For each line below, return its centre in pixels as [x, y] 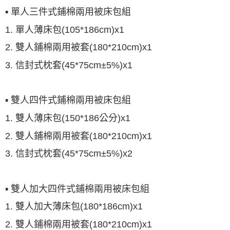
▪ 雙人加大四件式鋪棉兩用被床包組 [79, 189]
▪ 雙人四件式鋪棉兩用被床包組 [69, 100]
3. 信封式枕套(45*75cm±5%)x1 [69, 65]
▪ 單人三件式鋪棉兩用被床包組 [68, 12]
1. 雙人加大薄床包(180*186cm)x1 [74, 206]
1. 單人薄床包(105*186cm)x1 [65, 30]
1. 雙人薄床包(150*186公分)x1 [68, 118]
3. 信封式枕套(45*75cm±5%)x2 [69, 153]
